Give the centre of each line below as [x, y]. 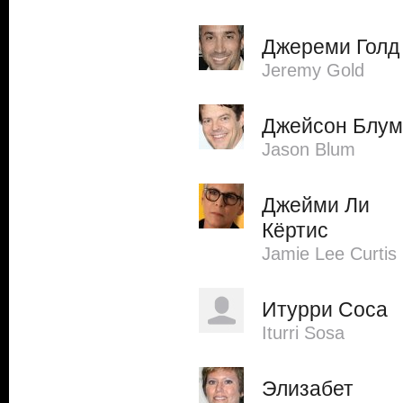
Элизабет [308, 389]
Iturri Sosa [303, 333]
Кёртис [295, 230]
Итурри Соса [325, 309]
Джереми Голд [331, 47]
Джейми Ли [316, 205]
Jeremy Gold [313, 70]
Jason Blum [309, 149]
